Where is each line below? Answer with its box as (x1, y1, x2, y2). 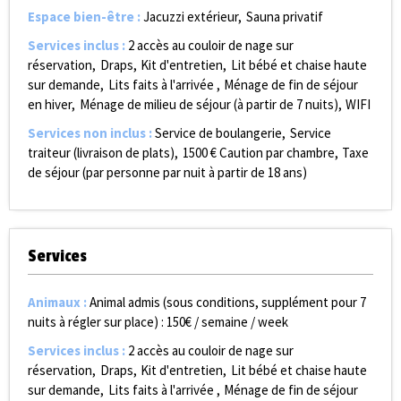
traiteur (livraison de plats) (28, 144, 175, 161)
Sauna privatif (245, 8, 323, 25)
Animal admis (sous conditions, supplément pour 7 (90, 294, 366, 311)
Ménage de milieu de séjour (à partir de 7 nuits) (79, 96, 338, 113)
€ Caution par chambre (209, 144, 335, 161)
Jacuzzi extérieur (143, 8, 238, 25)
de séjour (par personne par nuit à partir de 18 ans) (28, 164, 307, 181)
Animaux (28, 294, 83, 311)
